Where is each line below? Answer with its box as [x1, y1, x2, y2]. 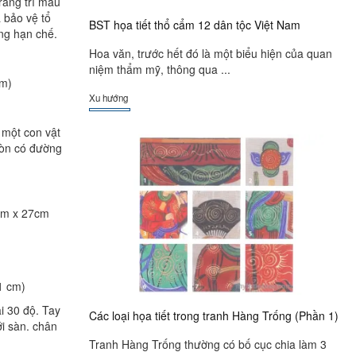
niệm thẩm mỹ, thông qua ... [89, 61, 230, 78]
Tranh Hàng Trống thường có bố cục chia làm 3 [89, 336, 327, 353]
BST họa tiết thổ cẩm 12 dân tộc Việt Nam [89, 16, 300, 33]
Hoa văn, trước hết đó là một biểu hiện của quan [89, 45, 332, 62]
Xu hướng [89, 91, 128, 104]
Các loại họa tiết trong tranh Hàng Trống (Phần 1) [89, 307, 339, 323]
